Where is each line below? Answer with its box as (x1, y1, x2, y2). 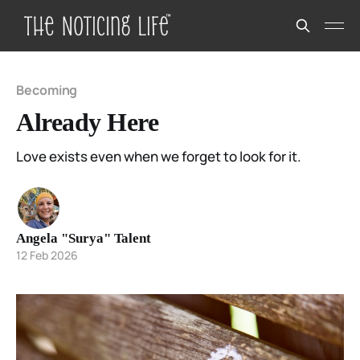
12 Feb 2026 (16, 247, 78, 263)
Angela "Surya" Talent (16, 231, 151, 246)
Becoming (16, 81, 78, 99)
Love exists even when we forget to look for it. (16, 147, 301, 166)
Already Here (16, 108, 159, 137)
